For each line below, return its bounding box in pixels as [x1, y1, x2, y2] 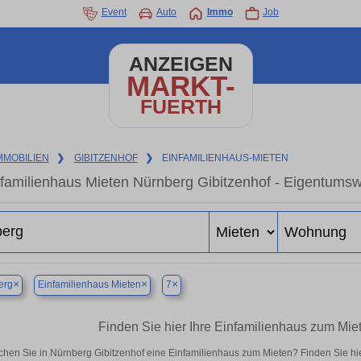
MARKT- [126, 70, 235, 102]
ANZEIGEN [128, 53, 233, 75]
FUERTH [139, 96, 222, 118]
